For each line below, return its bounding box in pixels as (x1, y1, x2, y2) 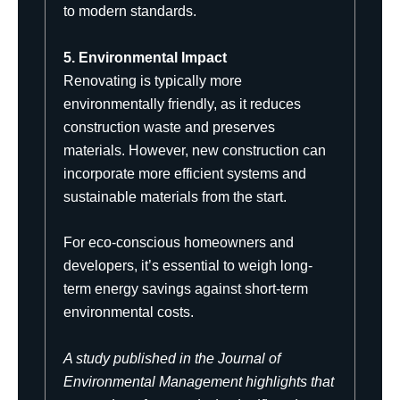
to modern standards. (63, 4, 196, 20)
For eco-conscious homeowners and (63, 235, 294, 251)
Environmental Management (63, 373, 242, 389)
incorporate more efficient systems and (63, 165, 306, 181)
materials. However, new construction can (63, 142, 326, 158)
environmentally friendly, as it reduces (63, 96, 301, 112)
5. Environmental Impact (63, 49, 227, 65)
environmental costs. (63, 304, 194, 321)
